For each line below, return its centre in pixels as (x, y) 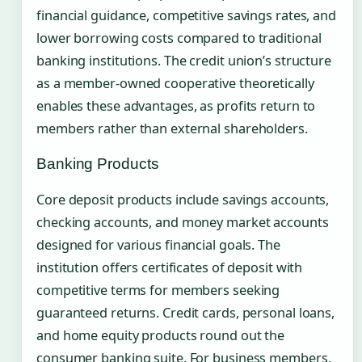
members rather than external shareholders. (172, 129)
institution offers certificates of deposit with (170, 268)
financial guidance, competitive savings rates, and (186, 16)
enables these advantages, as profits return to (176, 106)
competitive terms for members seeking (158, 290)
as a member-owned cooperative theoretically (175, 84)
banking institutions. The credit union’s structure (184, 61)
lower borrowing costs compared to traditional (179, 38)
